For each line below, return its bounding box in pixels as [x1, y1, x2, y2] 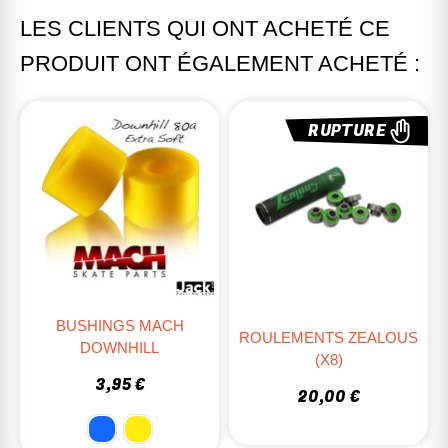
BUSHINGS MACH [55, 316, 184, 334]
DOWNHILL [80, 338, 159, 356]
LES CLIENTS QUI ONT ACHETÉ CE [20, 15, 390, 41]
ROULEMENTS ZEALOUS [239, 328, 418, 346]
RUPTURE [308, 118, 386, 143]
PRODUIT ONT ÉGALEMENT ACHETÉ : [20, 50, 420, 76]
